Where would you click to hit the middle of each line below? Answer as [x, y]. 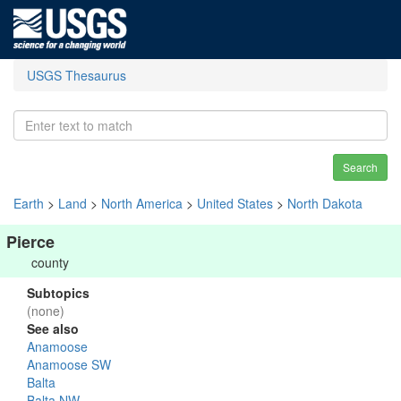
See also [53, 328]
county [50, 262]
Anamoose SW [69, 364]
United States [235, 203]
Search [360, 167]
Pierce [30, 242]
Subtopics [58, 293]
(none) [46, 311]
